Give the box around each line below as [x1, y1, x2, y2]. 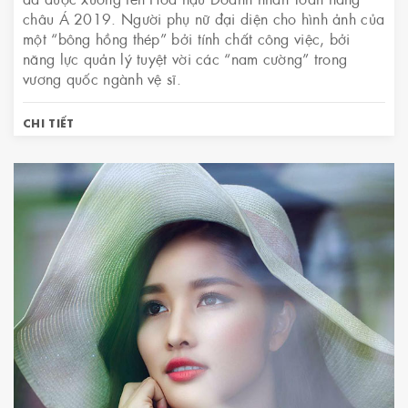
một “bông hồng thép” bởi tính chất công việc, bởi [23, 28, 351, 48]
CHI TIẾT [23, 114, 75, 130]
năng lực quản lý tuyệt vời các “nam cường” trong [23, 48, 348, 68]
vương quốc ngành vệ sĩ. [23, 68, 181, 88]
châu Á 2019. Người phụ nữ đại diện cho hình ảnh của [23, 8, 385, 28]
